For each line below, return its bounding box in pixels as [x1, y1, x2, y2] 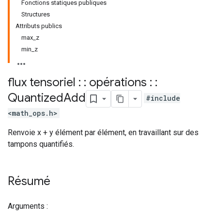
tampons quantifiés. [8, 139, 74, 149]
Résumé [8, 174, 50, 188]
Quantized [8, 91, 63, 106]
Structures [21, 11, 50, 18]
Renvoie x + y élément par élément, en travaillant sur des [8, 128, 199, 137]
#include [146, 93, 180, 103]
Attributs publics [15, 22, 62, 30]
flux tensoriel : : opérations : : [8, 75, 157, 90]
